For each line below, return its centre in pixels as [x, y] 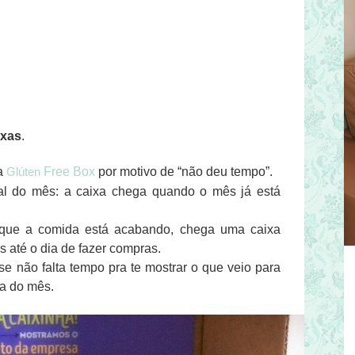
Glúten [23, 172]
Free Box [68, 172]
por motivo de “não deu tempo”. [184, 172]
